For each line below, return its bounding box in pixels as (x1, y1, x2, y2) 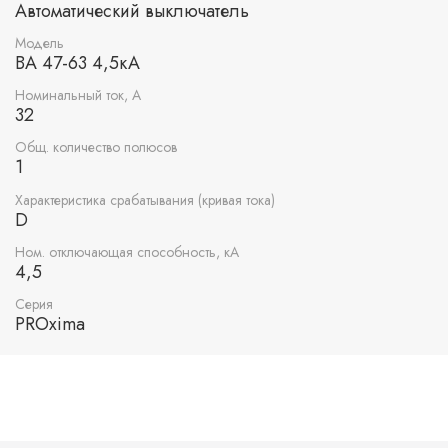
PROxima (15, 310, 85, 337)
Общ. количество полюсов (15, 137, 177, 158)
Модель (15, 32, 64, 53)
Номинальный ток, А (15, 85, 141, 106)
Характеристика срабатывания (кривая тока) (15, 189, 275, 210)
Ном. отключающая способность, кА (15, 241, 239, 262)
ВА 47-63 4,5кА (15, 49, 140, 76)
